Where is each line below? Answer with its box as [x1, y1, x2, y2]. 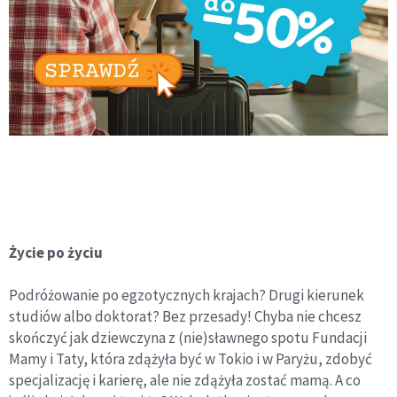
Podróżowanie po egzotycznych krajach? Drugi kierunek [9, 285, 364, 306]
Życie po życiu [9, 243, 103, 263]
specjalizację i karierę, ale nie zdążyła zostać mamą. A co [9, 370, 361, 391]
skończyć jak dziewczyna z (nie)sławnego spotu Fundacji [9, 328, 367, 348]
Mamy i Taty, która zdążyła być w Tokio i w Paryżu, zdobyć [9, 349, 372, 370]
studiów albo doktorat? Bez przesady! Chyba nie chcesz [9, 307, 362, 327]
